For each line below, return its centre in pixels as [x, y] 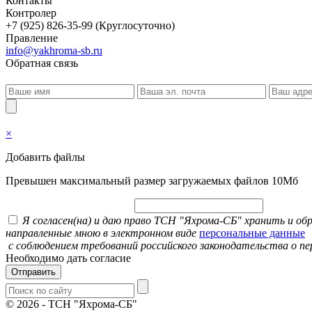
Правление [32, 38]
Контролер [31, 13]
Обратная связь [42, 63]
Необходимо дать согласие [68, 258]
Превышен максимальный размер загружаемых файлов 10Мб [152, 181]
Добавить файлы [45, 157]
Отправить [33, 272]
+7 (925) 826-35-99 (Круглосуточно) [90, 26]
